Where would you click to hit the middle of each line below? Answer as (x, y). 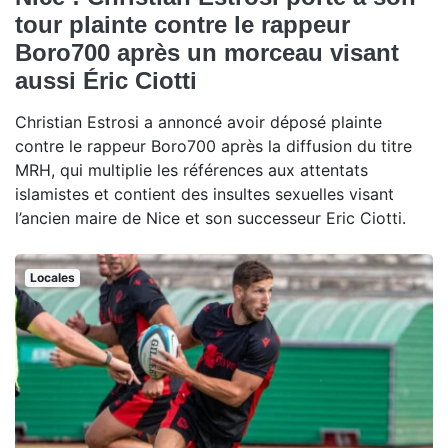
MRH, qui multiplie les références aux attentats (191, 169)
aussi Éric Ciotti (106, 80)
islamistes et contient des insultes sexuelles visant (204, 193)
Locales (52, 277)
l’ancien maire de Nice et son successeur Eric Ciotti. (210, 217)
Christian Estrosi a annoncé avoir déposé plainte (198, 121)
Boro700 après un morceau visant (207, 52)
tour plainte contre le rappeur (182, 24)
